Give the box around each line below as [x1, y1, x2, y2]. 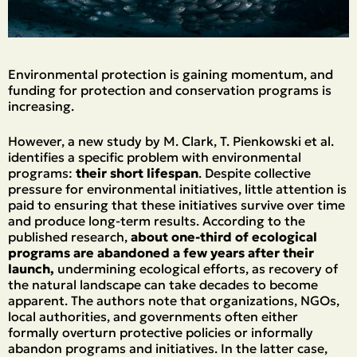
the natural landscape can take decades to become [8, 277, 318, 292]
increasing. [8, 98, 74, 114]
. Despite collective [198, 165, 311, 181]
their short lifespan [76, 165, 198, 181]
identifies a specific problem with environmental [8, 149, 301, 165]
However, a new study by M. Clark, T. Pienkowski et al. [8, 133, 334, 149]
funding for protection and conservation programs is [8, 82, 331, 98]
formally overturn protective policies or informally [8, 324, 313, 340]
